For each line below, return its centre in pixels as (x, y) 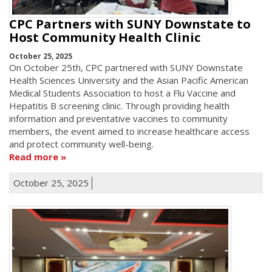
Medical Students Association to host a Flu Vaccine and (122, 93)
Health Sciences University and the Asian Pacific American (129, 80)
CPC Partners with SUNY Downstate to (130, 24)
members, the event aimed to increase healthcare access (129, 131)
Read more (34, 156)
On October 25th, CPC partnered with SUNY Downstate (126, 67)
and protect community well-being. (81, 144)
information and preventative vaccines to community (118, 118)
